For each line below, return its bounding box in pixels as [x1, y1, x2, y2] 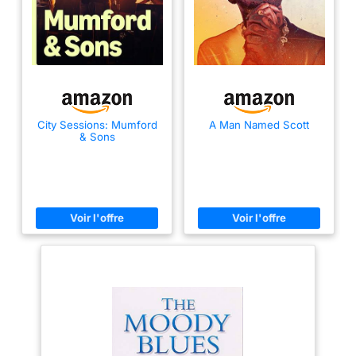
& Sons [79, 130, 115, 143]
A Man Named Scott [209, 118, 309, 131]
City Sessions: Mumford [37, 118, 157, 131]
